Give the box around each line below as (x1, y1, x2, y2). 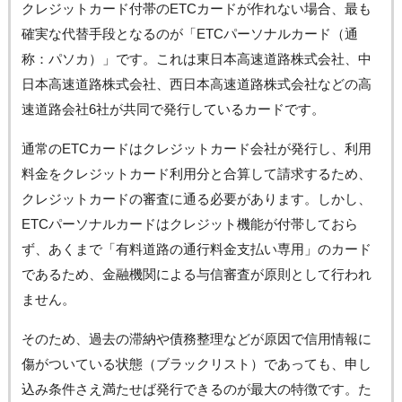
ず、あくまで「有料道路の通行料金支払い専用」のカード (21, 240, 371, 257)
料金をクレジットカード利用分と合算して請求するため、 (21, 165, 371, 181)
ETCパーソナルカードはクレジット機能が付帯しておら (21, 215, 358, 232)
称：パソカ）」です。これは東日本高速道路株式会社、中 (21, 50, 371, 66)
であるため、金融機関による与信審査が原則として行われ (21, 266, 371, 282)
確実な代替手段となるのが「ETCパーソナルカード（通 (21, 25, 358, 41)
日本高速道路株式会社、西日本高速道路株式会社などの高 (21, 75, 371, 92)
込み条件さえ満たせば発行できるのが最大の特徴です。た (21, 380, 371, 397)
